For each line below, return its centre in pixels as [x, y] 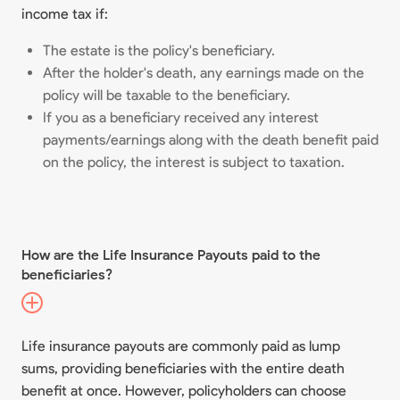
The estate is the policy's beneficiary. [159, 50]
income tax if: [65, 14]
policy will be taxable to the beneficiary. [167, 95]
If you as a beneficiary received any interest [181, 117]
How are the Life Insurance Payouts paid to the [171, 255]
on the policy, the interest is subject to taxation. [194, 162]
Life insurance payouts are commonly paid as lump [181, 346]
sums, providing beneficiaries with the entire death [183, 368]
